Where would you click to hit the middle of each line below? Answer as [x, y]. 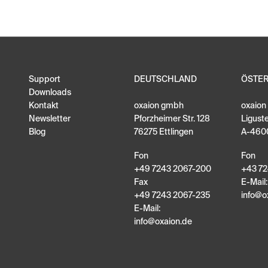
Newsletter [50, 119]
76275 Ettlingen [164, 133]
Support [45, 80]
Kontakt [44, 106]
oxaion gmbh [159, 106]
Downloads [50, 93]
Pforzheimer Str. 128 [172, 119]
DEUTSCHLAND [165, 80]
